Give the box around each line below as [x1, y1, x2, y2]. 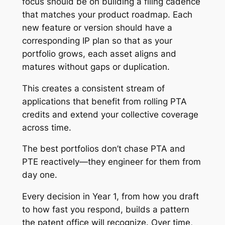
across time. [22, 122, 71, 133]
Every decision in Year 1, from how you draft [22, 191, 199, 202]
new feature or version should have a [22, 22, 172, 33]
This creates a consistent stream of [22, 83, 165, 93]
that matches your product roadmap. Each [22, 9, 192, 20]
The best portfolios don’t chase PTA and [22, 144, 185, 154]
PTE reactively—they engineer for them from [22, 157, 201, 167]
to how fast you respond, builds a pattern [22, 204, 189, 215]
